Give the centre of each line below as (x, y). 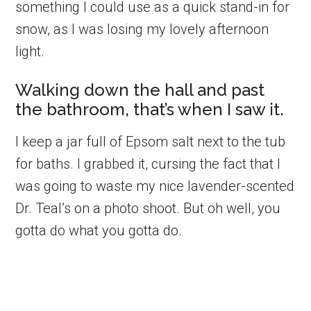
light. (30, 51)
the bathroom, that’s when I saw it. (150, 109)
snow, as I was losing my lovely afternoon (142, 29)
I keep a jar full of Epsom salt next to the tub (151, 141)
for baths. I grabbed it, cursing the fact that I (148, 163)
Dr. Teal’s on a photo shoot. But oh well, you (148, 208)
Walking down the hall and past (140, 90)
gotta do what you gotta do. (99, 230)
